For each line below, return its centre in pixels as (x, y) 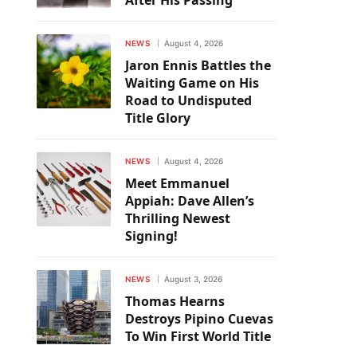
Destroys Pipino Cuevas (199, 319)
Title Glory (158, 118)
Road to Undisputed (188, 100)
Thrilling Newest (178, 218)
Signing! (151, 236)
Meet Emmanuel (177, 183)
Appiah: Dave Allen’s (190, 201)
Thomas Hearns (175, 301)
